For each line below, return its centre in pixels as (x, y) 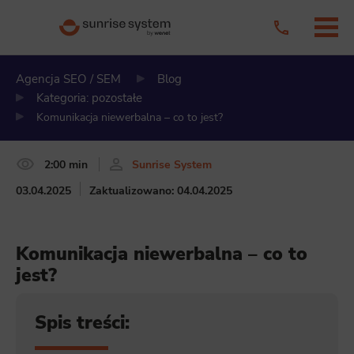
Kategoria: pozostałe (89, 98)
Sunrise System (172, 164)
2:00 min (66, 164)
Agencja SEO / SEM (68, 79)
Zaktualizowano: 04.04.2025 (160, 190)
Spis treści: (83, 323)
